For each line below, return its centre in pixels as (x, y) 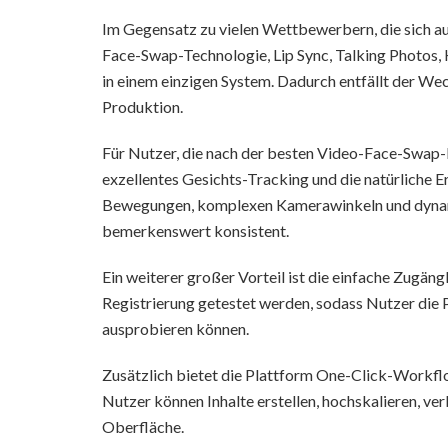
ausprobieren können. (175, 328)
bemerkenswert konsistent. (195, 230)
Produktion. (142, 106)
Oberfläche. (143, 426)
